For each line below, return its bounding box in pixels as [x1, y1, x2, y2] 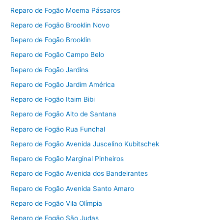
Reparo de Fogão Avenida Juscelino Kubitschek [10, 139, 160, 148]
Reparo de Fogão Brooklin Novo [10, 21, 110, 29]
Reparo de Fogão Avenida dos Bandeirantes [10, 169, 148, 178]
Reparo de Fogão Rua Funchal [10, 125, 106, 133]
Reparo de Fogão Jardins [10, 65, 89, 74]
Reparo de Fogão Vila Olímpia [10, 199, 103, 207]
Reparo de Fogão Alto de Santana [10, 110, 117, 118]
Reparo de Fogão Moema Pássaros [10, 6, 121, 14]
